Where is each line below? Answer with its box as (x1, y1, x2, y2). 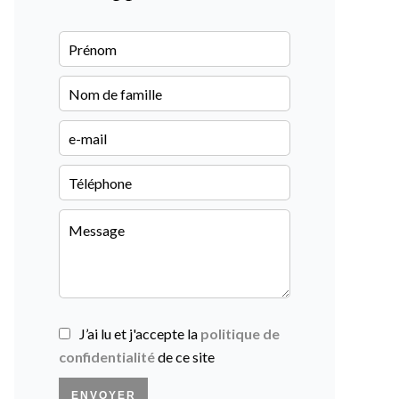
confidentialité (59, 348, 155, 365)
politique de (200, 325, 280, 342)
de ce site (155, 348, 215, 365)
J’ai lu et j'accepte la (79, 325, 200, 342)
